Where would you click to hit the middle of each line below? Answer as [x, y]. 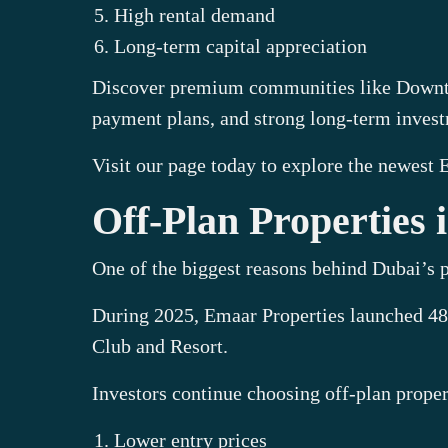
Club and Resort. [160, 346]
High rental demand [194, 15]
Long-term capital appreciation [240, 46]
